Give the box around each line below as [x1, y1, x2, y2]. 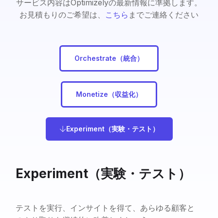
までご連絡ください [128, 10, 199, 19]
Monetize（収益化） [76, 90, 142, 98]
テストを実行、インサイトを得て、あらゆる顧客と [16, 203, 195, 213]
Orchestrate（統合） [74, 54, 144, 62]
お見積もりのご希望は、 [19, 10, 105, 19]
